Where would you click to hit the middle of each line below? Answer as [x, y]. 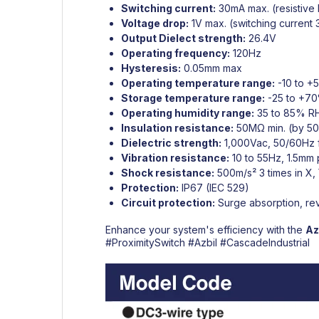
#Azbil [203, 242]
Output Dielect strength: [183, 38]
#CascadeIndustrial [265, 242]
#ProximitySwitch [145, 242]
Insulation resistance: [177, 127]
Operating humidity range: [188, 113]
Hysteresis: [151, 68]
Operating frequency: [176, 53]
